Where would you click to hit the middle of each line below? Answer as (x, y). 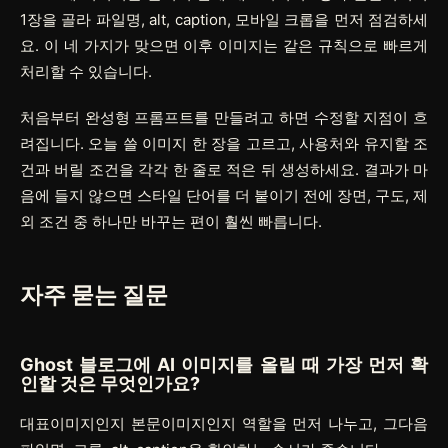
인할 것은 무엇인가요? (110, 383)
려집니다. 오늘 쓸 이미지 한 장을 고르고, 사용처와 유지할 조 (224, 143)
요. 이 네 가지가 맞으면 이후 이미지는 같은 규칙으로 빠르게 (224, 45)
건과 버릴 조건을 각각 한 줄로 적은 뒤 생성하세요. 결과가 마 (224, 169)
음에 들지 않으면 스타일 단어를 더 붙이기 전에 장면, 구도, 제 (224, 195)
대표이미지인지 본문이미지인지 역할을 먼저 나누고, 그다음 (224, 423)
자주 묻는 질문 (94, 294)
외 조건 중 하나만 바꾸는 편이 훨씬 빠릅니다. (171, 221)
